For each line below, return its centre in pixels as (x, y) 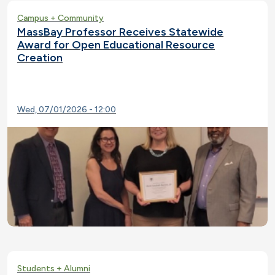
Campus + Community (60, 18)
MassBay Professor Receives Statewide (120, 32)
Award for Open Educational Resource (116, 45)
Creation (40, 58)
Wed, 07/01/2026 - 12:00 (67, 110)
